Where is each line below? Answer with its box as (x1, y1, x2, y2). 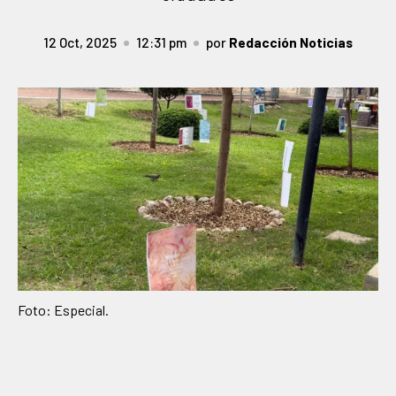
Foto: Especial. (18, 301, 109, 318)
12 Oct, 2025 (43, 34, 117, 50)
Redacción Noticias (229, 34, 353, 50)
